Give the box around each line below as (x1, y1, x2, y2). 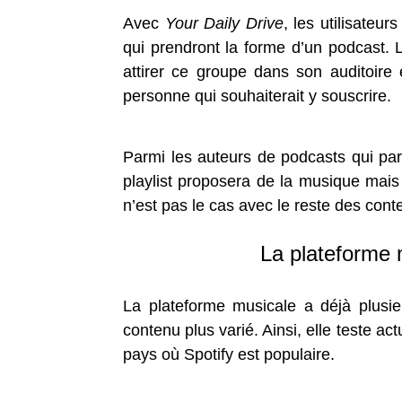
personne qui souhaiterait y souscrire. (123, 87, 391, 105)
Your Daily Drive (164, 14, 284, 32)
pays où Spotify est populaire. (123, 345, 335, 363)
